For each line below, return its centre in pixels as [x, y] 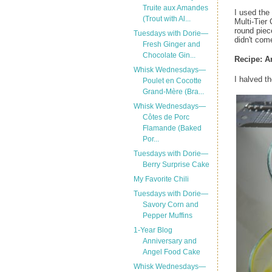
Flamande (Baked [172, 128]
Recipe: [250, 59]
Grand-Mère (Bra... [173, 92]
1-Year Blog [153, 230]
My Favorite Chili [161, 179]
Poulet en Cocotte [172, 81]
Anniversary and [169, 241]
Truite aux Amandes [175, 8]
